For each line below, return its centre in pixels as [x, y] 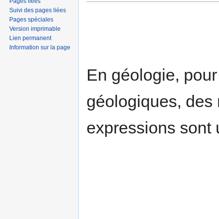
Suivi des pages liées [38, 10]
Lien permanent [31, 38]
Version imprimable [35, 29]
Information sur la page [40, 47]
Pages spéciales [32, 19]
